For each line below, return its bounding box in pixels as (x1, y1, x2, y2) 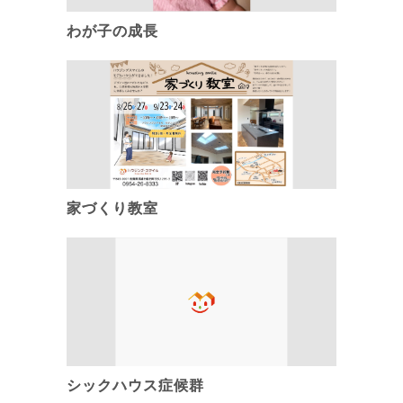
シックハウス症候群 (67, 378, 204, 394)
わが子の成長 (67, 22, 158, 39)
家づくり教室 (67, 200, 158, 216)
